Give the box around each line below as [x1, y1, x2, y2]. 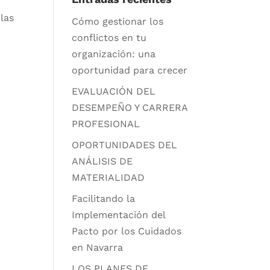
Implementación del [72, 209, 166, 221]
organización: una [72, 48, 156, 60]
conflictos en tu [72, 32, 147, 44]
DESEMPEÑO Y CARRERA [72, 102, 188, 114]
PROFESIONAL [72, 118, 140, 130]
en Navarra [72, 242, 124, 254]
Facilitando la [72, 193, 136, 205]
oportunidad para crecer [72, 64, 188, 77]
